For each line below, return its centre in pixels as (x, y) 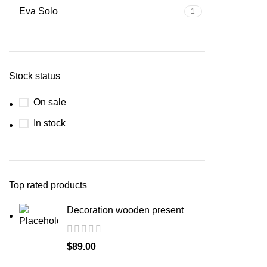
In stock (49, 123)
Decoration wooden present (125, 210)
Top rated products (48, 185)
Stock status (35, 76)
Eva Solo (38, 11)
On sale (50, 102)
